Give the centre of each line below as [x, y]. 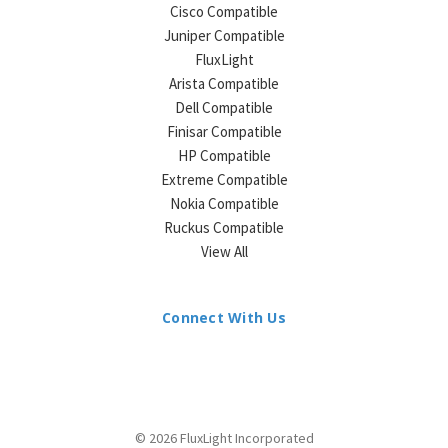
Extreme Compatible [224, 180]
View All [224, 252]
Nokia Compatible [224, 204]
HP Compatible [224, 156]
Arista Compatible [224, 84]
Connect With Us [224, 318]
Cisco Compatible [224, 12]
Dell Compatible [224, 108]
